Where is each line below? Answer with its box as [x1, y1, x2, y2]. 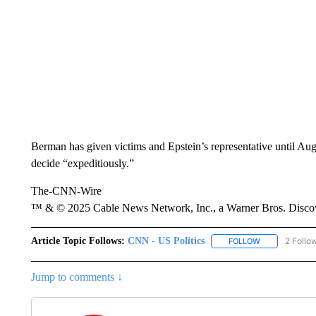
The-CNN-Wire [30, 185, 102, 197]
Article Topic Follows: [30, 236, 125, 246]
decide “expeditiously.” [30, 157, 134, 169]
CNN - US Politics [127, 236, 205, 246]
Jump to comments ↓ [30, 271, 123, 284]
